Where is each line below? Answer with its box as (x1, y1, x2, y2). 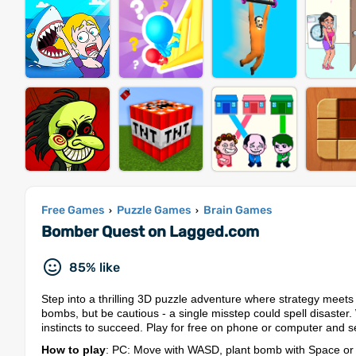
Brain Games (203, 203, 272, 218)
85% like (69, 260, 120, 276)
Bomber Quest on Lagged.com (41, 222, 259, 242)
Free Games (41, 203, 104, 218)
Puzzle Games (117, 203, 191, 218)
